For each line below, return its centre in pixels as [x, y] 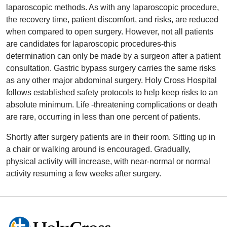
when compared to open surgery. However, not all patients [110, 32]
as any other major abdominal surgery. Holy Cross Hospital [111, 80]
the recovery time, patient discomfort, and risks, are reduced [112, 20]
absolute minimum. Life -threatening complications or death [112, 105]
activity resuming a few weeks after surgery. [84, 174]
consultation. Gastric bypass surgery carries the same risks [111, 68]
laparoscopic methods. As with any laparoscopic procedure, [112, 7]
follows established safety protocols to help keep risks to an [112, 92]
